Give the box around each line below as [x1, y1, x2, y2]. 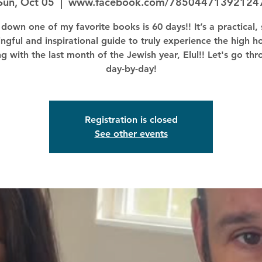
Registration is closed [84, 114, 178, 125]
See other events [94, 128, 168, 139]
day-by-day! [105, 63, 157, 74]
